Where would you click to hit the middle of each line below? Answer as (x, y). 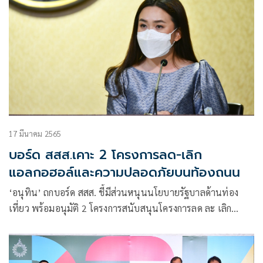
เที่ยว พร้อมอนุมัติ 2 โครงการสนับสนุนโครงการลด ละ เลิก (120, 208)
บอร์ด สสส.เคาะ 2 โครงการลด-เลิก (105, 154)
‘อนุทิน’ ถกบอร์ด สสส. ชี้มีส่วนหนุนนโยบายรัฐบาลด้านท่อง (124, 192)
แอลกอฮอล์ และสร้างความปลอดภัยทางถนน (94, 224)
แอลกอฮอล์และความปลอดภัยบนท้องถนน (124, 172)
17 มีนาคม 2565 (35, 133)
